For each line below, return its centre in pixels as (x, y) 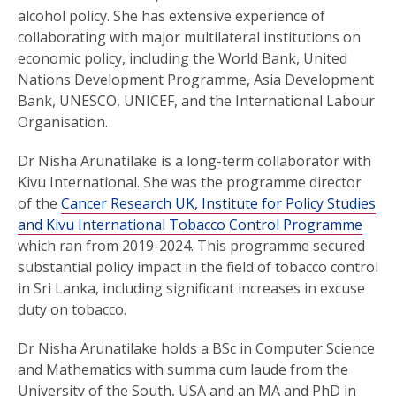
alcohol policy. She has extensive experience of (171, 16)
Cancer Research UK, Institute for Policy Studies (218, 203)
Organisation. (63, 122)
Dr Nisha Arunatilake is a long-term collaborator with (194, 161)
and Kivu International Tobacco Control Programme (190, 225)
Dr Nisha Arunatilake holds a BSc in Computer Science (196, 348)
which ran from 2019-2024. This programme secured (191, 246)
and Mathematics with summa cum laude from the (183, 369)
